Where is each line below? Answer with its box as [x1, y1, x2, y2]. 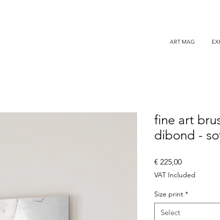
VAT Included [154, 170, 195, 179]
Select [161, 208, 180, 217]
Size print [154, 190, 183, 198]
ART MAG [170, 38, 195, 45]
